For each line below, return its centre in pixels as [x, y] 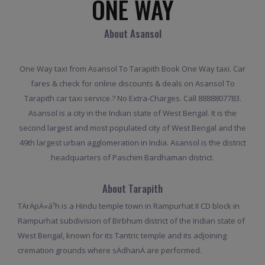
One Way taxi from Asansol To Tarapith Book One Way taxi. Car [132, 68]
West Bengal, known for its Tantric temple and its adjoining [122, 235]
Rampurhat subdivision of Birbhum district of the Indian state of [131, 220]
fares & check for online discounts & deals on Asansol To [132, 83]
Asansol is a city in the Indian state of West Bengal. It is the [132, 113]
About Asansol [132, 34]
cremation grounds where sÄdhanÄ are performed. [110, 250]
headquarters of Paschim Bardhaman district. [132, 157]
